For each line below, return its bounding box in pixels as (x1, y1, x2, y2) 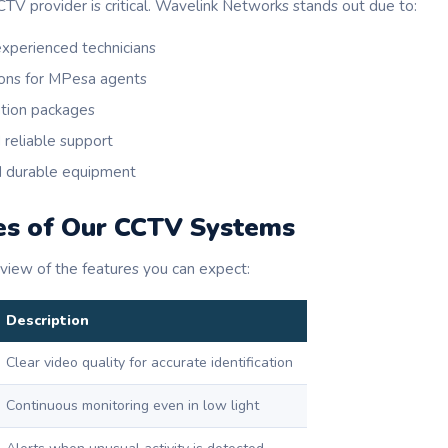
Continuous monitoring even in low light (6, 396, 259, 416)
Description (6, 311, 89, 331)
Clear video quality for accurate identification (6, 353, 293, 373)
